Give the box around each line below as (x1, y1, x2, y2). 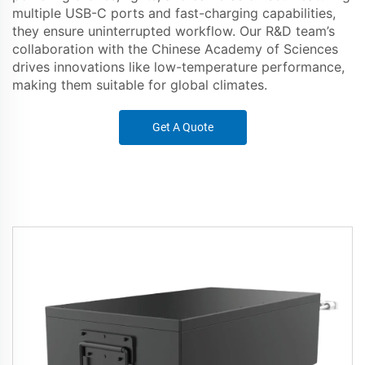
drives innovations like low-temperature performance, (12, 58, 345, 75)
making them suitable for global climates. (12, 76, 267, 93)
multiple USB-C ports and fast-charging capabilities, (12, 4, 336, 21)
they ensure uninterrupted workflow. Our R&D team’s (12, 22, 335, 39)
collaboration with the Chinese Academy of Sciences (12, 40, 338, 57)
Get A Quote (152, 120, 213, 134)
